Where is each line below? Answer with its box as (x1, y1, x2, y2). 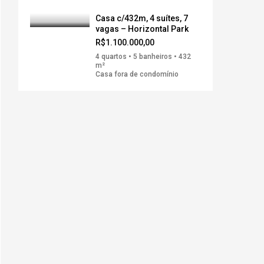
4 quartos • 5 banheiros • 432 (95, 52, 191, 61)
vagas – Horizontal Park (95, 24, 189, 34)
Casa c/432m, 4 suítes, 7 (95, 14, 188, 23)
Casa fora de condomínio (95, 70, 179, 78)
